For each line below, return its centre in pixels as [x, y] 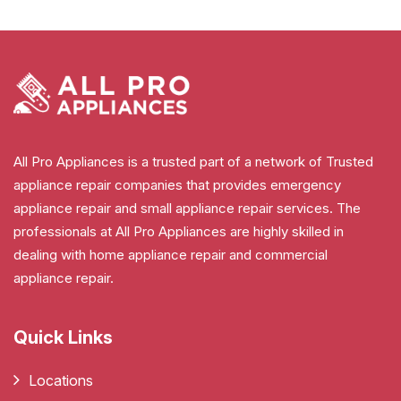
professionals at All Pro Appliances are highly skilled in [179, 231]
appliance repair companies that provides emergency [177, 184]
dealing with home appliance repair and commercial [171, 254]
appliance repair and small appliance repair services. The [187, 208]
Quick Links [63, 337]
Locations [61, 380]
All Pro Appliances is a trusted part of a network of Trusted [193, 161]
